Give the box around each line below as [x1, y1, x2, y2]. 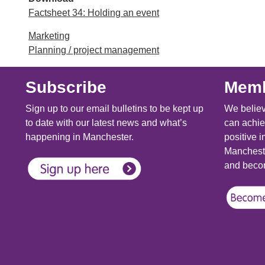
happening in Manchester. [25, 132, 134, 143]
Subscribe [25, 78, 107, 97]
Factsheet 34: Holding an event [28, 8, 159, 18]
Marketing [28, 31, 70, 41]
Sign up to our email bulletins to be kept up [25, 104, 204, 114]
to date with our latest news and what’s [25, 118, 188, 128]
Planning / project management [28, 45, 159, 55]
